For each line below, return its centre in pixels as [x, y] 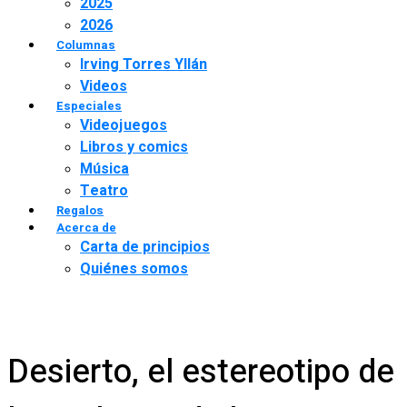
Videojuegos [124, 125]
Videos [104, 86]
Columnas [86, 45]
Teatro [104, 191]
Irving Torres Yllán [144, 65]
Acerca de [86, 228]
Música [104, 169]
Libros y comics [134, 147]
